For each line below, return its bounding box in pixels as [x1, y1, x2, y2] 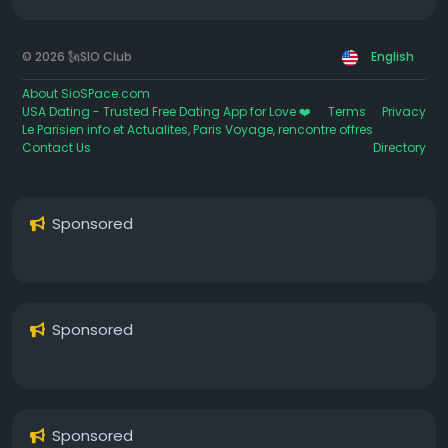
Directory [373, 139, 426, 156]
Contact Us [22, 139, 91, 156]
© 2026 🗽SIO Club [22, 48, 132, 65]
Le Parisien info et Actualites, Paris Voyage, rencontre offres [22, 121, 373, 138]
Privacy [382, 103, 426, 120]
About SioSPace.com [22, 85, 150, 102]
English [371, 48, 414, 65]
